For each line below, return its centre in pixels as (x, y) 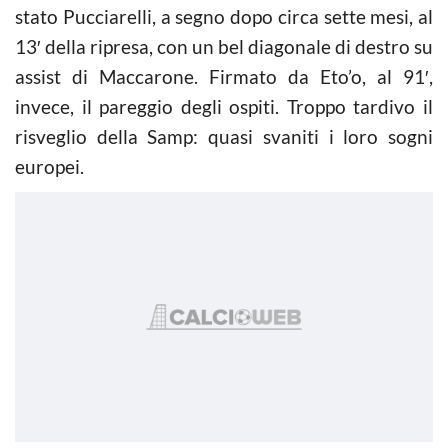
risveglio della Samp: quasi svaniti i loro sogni (224, 136)
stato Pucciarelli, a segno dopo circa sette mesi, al (224, 16)
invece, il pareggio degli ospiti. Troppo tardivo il (224, 106)
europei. (49, 166)
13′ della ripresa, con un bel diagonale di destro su (224, 46)
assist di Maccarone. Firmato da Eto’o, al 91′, (224, 76)
